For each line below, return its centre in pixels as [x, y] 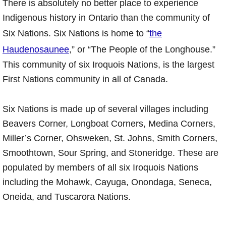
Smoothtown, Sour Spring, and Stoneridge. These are [110, 153]
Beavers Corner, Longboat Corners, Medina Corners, [109, 124]
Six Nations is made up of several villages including [105, 109]
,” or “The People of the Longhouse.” [142, 50]
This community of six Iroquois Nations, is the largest [108, 65]
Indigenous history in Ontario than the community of [106, 18]
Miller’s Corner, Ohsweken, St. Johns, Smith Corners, [110, 138]
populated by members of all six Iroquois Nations [100, 168]
